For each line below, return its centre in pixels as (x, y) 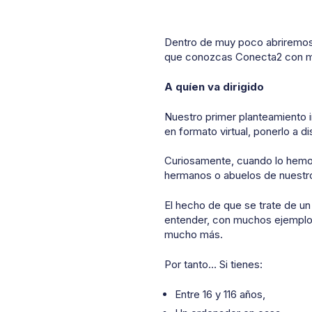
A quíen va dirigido (214, 86)
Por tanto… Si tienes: (213, 264)
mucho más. (194, 235)
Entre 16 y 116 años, (220, 294)
